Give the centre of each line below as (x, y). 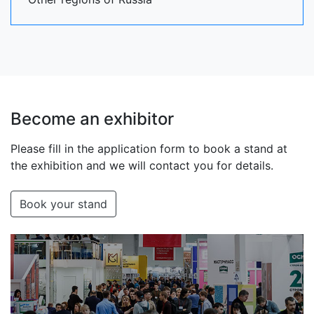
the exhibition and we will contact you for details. (142, 165)
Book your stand (63, 204)
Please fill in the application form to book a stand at (149, 149)
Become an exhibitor (92, 119)
